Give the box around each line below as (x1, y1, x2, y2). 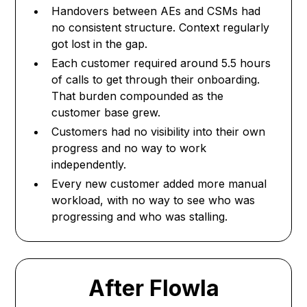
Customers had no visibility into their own (51, 125, 266, 139)
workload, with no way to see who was (51, 193, 256, 208)
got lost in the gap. (51, 37, 148, 51)
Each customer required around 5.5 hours (51, 56, 271, 71)
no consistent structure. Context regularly (51, 21, 270, 35)
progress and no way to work (51, 141, 207, 156)
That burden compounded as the (51, 89, 224, 103)
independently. (51, 158, 127, 172)
